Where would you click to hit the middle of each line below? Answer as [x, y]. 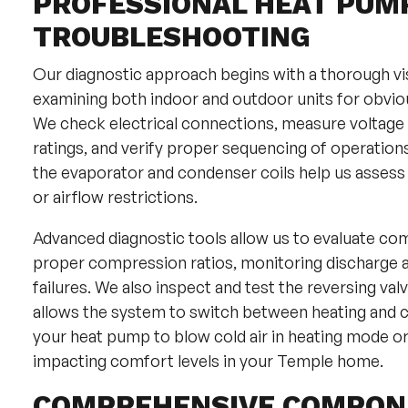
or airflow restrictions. [115, 197]
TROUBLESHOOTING [172, 37]
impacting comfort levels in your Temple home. [208, 361]
